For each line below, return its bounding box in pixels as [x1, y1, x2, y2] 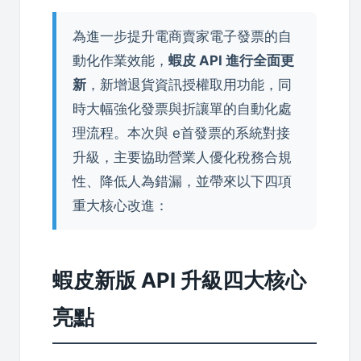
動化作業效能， [73, 52, 168, 68]
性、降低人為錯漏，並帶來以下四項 [73, 172, 292, 189]
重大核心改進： [73, 197, 168, 214]
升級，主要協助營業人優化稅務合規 [73, 148, 292, 165]
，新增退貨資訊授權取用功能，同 [86, 76, 292, 93]
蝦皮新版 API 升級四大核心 [52, 267, 306, 293]
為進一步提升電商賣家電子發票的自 [73, 27, 292, 44]
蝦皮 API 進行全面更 [168, 52, 294, 68]
